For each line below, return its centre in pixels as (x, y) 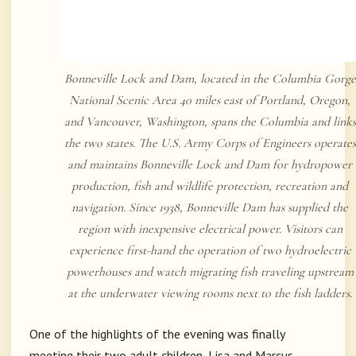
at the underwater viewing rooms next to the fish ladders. (210, 294)
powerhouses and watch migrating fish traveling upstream (210, 272)
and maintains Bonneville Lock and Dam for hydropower (210, 165)
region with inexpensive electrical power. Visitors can (210, 229)
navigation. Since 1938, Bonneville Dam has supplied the (210, 208)
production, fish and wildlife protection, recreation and (210, 186)
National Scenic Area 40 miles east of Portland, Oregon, (210, 101)
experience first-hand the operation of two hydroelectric (210, 251)
